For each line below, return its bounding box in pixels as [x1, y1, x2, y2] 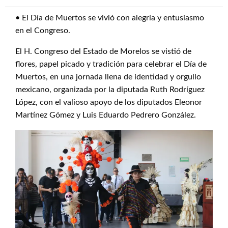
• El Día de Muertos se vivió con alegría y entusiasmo [15, 14, 204, 22]
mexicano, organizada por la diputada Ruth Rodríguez [15, 85, 205, 94]
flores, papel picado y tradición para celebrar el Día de [15, 60, 207, 68]
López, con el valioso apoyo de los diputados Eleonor [15, 98, 202, 106]
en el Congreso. [15, 26, 70, 35]
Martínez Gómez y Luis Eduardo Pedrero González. [15, 111, 196, 119]
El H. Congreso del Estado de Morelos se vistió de [15, 47, 191, 55]
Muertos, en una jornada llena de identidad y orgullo [15, 73, 201, 81]
